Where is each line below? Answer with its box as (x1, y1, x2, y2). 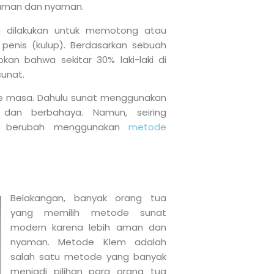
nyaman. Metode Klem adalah (10, 235, 166, 249)
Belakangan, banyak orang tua (10, 191, 166, 205)
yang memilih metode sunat (10, 206, 166, 220)
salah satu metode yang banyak (10, 250, 166, 264)
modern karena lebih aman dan (10, 221, 166, 234)
